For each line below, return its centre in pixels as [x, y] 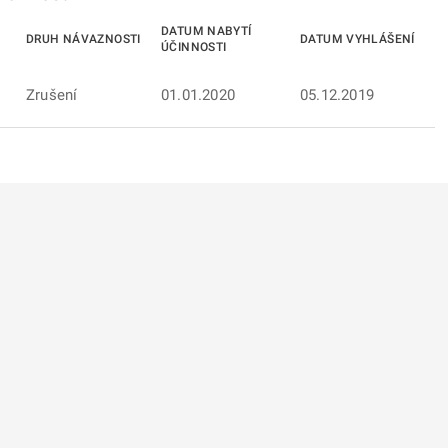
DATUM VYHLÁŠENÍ [357, 39]
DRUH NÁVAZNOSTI [83, 39]
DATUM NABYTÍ [206, 31]
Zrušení [52, 95]
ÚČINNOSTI [194, 47]
